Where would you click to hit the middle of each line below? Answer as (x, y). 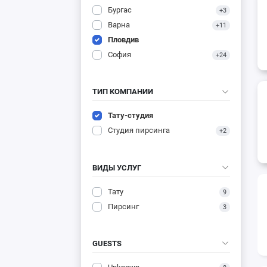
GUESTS (107, 243)
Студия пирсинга (139, 131)
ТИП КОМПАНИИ (122, 92)
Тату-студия (130, 116)
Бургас (119, 10)
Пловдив (123, 40)
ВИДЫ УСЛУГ (117, 167)
